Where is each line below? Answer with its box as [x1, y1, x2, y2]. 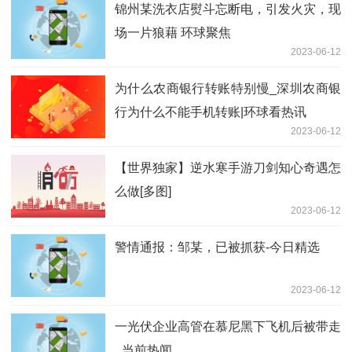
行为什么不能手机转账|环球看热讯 [115, 104, 306, 119]
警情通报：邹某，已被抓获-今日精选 [115, 240, 320, 254]
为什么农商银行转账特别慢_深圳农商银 [115, 81, 341, 95]
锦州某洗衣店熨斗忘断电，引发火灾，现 [115, 2, 341, 16]
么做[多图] [115, 184, 171, 198]
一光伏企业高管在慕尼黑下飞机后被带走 [115, 319, 341, 333]
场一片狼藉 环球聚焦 [115, 25, 231, 39]
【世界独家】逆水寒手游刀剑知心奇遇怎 [115, 160, 341, 174]
